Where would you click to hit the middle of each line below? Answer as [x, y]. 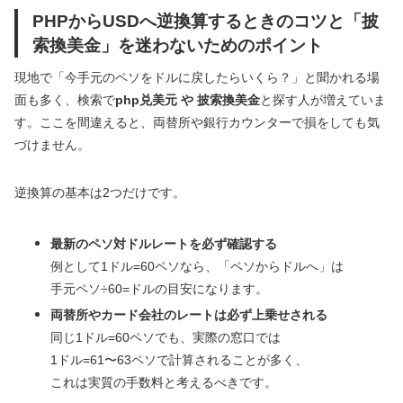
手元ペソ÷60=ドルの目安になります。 [159, 289]
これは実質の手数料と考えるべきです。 [164, 383]
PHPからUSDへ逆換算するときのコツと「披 [206, 21]
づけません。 [52, 145]
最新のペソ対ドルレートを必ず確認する [164, 244]
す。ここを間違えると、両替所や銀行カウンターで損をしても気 [197, 123]
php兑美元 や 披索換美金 [188, 100]
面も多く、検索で [65, 100]
